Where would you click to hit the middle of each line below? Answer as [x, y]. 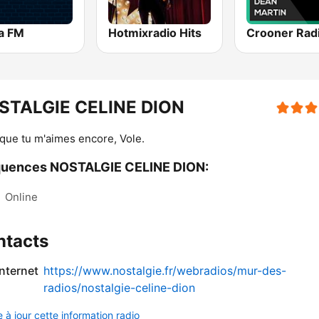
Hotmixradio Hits [155, 33]
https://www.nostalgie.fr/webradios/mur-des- [165, 271]
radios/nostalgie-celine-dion [119, 288]
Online [21, 197]
